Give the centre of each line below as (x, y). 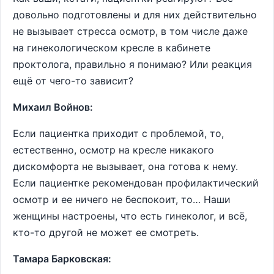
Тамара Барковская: (62, 259)
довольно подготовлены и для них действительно (135, 15)
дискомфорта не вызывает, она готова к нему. (125, 166)
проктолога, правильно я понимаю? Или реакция (132, 64)
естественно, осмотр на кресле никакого (113, 150)
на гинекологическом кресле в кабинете (112, 48)
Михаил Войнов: (53, 107)
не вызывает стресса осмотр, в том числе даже (130, 31)
